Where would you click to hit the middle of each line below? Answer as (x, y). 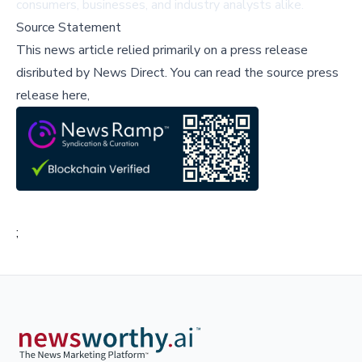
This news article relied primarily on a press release (162, 51)
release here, (53, 96)
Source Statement (69, 28)
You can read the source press (253, 73)
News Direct (129, 73)
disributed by (55, 73)
